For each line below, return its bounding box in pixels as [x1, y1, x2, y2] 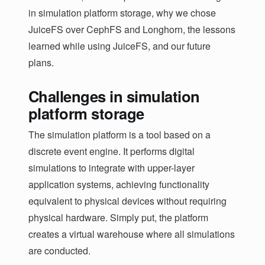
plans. [28, 56, 54, 70]
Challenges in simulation [28, 85, 200, 108]
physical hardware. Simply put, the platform [28, 211, 208, 225]
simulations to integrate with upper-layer [28, 161, 195, 175]
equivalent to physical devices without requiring [28, 194, 227, 208]
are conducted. [28, 244, 91, 258]
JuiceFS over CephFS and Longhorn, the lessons [28, 22, 235, 37]
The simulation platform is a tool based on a [28, 128, 211, 142]
